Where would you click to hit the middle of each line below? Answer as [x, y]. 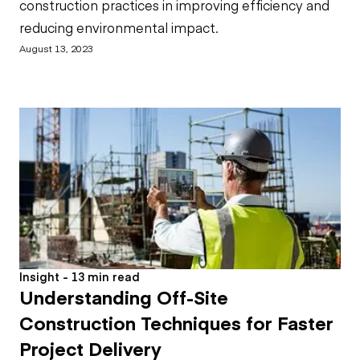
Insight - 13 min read [80, 277]
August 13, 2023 [56, 47]
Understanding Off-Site [124, 297]
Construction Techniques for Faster [176, 323]
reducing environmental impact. [119, 27]
